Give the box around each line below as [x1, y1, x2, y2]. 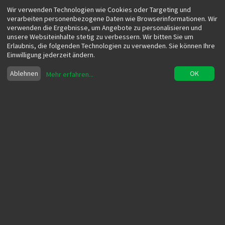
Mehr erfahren [46, 69, 89, 79]
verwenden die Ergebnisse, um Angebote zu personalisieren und [7, 23, 202, 32]
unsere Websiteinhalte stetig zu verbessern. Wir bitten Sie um [7, 32, 193, 41]
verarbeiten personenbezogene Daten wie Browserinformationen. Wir [7, 14, 217, 23]
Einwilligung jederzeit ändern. [7, 50, 95, 59]
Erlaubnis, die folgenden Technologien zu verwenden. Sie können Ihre [7, 41, 215, 50]
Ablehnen [10, 69, 38, 78]
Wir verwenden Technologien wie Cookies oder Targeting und [7, 5, 191, 14]
